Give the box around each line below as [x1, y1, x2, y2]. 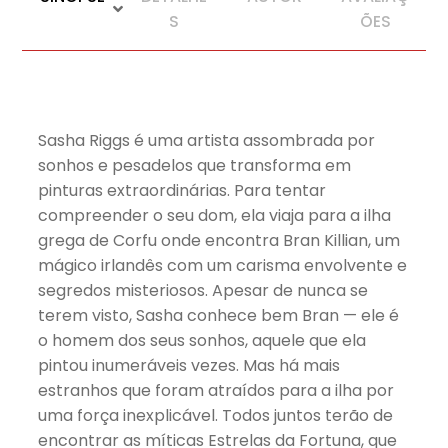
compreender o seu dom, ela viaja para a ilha [38, 203, 392, 227]
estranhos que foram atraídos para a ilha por [38, 378, 395, 402]
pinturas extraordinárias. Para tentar [38, 178, 327, 202]
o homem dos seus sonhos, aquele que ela [38, 328, 367, 352]
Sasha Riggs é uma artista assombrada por [38, 128, 376, 152]
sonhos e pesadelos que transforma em [38, 153, 352, 177]
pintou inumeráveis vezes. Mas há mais [38, 353, 341, 377]
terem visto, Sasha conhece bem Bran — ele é [38, 303, 400, 327]
